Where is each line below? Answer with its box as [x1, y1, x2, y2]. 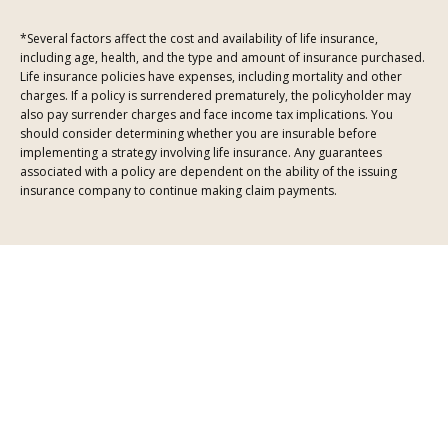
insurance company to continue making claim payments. [20, 181, 337, 199]
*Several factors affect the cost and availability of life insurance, [20, 29, 378, 47]
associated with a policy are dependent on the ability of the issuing [20, 162, 397, 180]
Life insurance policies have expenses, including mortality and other [20, 67, 402, 85]
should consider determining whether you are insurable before [20, 124, 377, 142]
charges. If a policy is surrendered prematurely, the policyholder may [20, 86, 411, 104]
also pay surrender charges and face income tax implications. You [20, 105, 393, 123]
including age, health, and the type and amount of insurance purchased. [20, 48, 425, 66]
